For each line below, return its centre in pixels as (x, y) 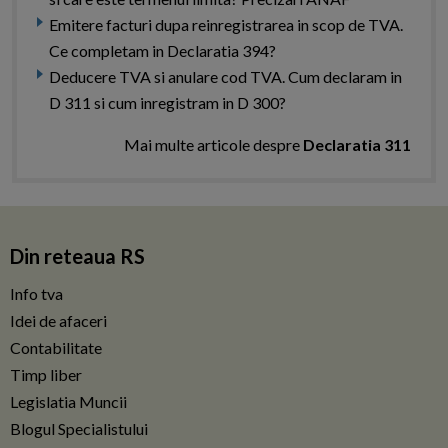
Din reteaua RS (77, 256)
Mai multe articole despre (213, 145)
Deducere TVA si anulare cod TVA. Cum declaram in (225, 77)
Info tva (36, 294)
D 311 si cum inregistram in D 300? (167, 103)
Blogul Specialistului (79, 429)
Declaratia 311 (357, 145)
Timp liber (46, 375)
